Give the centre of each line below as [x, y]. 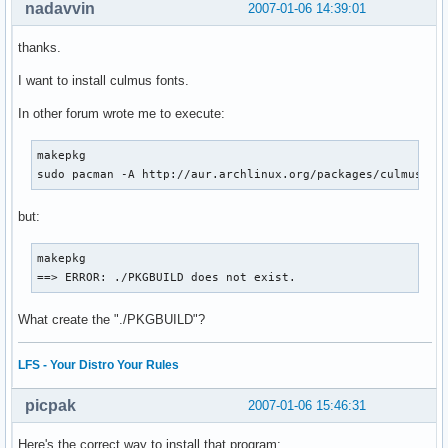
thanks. [39, 47]
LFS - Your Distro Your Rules [98, 364]
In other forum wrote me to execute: [121, 113]
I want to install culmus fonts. [103, 80]
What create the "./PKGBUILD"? [111, 319]
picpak [50, 405]
